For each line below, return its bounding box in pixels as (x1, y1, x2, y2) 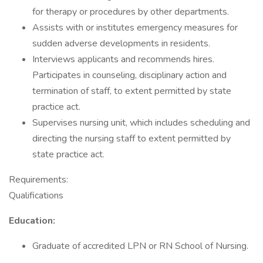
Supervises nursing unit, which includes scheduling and (32, 116, 250, 129)
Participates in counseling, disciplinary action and (32, 69, 227, 82)
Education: (9, 214, 55, 227)
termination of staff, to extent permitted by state (32, 85, 231, 97)
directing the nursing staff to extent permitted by (32, 132, 231, 145)
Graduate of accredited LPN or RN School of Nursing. (32, 240, 248, 252)
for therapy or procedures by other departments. (32, 5, 229, 18)
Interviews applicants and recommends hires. (32, 53, 214, 66)
